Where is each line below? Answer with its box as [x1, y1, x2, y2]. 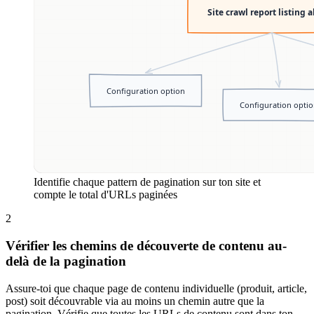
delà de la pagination [6, 253, 126, 268]
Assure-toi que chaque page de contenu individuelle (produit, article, [6, 282, 307, 294]
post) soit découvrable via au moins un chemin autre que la [6, 294, 264, 307]
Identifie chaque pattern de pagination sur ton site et [34, 176, 261, 189]
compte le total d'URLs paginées [34, 189, 177, 201]
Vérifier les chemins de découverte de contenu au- [6, 238, 287, 253]
